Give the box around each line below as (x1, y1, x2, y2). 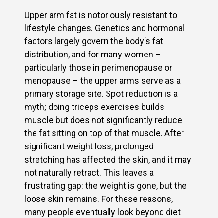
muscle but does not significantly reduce (24, 115, 182, 126)
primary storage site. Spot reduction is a (24, 89, 178, 99)
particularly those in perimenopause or (24, 62, 172, 73)
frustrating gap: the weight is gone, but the (24, 181, 187, 191)
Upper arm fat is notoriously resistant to (24, 10, 177, 20)
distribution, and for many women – (24, 49, 161, 60)
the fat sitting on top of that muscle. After (24, 128, 184, 139)
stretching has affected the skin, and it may (24, 154, 191, 165)
